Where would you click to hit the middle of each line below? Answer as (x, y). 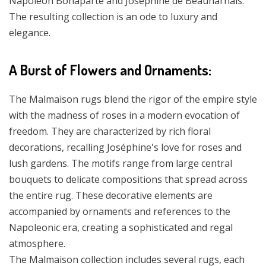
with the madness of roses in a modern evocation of (124, 115)
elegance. (30, 32)
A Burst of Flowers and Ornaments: (110, 69)
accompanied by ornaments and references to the (120, 211)
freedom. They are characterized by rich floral (110, 131)
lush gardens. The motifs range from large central (121, 163)
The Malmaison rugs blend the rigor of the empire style (133, 99)
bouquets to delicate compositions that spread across (128, 179)
